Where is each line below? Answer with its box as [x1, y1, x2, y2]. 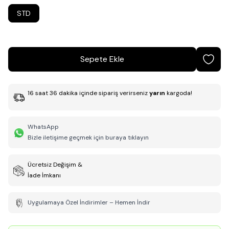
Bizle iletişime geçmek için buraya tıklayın [28, 133, 149, 142]
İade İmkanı [28, 171, 61, 179]
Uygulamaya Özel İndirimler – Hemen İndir [28, 198, 150, 207]
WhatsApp [28, 123, 59, 131]
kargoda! [167, 89, 192, 97]
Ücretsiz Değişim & [28, 161, 82, 169]
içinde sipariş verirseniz [79, 89, 148, 97]
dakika [57, 89, 78, 97]
